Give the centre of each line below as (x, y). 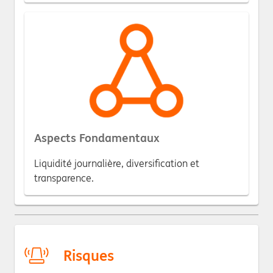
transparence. (64, 178)
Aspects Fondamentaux (97, 137)
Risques (89, 256)
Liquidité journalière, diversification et (117, 163)
